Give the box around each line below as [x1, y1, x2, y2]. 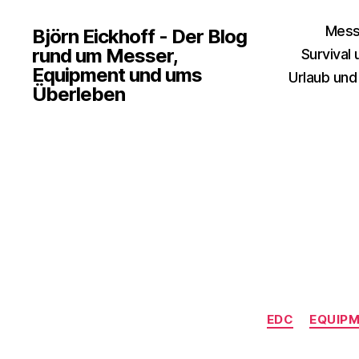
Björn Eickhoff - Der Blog [32, 25, 248, 48]
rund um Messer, [32, 44, 178, 67]
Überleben [32, 83, 126, 106]
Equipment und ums [32, 63, 203, 87]
